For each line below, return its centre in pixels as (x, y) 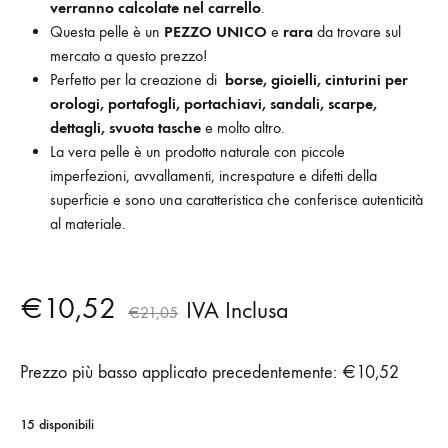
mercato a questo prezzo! (128, 55)
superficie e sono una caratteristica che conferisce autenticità (236, 199)
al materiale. (88, 223)
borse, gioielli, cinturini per (316, 79)
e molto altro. (243, 127)
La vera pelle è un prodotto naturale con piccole (197, 151)
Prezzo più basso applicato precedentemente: (181, 372)
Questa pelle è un (107, 31)
